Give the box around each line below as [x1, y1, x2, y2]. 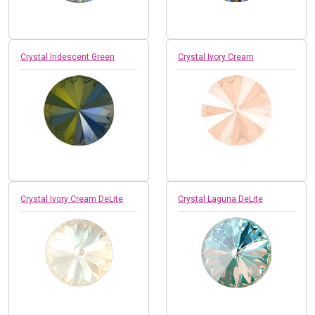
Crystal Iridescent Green [20, 51, 115, 62]
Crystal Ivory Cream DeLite [20, 193, 123, 204]
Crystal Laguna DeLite [178, 193, 263, 204]
